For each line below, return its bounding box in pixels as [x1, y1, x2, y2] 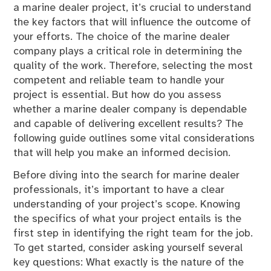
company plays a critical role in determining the [13, 46, 243, 57]
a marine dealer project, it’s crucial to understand [13, 2, 252, 14]
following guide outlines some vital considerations [13, 133, 255, 145]
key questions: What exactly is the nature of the [13, 256, 244, 268]
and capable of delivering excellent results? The [13, 119, 244, 130]
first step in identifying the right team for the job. [13, 227, 253, 239]
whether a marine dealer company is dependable [13, 104, 247, 116]
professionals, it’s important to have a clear [13, 184, 225, 195]
